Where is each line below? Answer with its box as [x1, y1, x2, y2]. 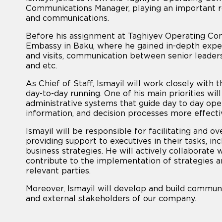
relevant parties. [26, 166, 91, 175]
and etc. [26, 61, 57, 70]
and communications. [26, 13, 109, 23]
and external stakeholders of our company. [26, 194, 196, 203]
